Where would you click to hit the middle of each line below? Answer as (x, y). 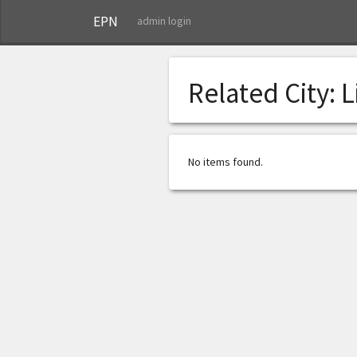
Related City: (265, 93)
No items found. (226, 162)
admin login (164, 21)
